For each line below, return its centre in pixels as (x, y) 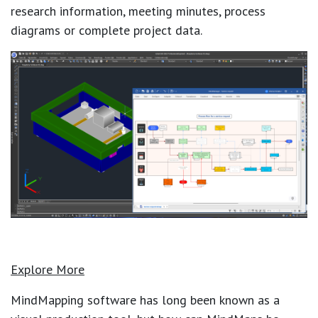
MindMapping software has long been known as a (145, 300)
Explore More (48, 269)
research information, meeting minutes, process (138, 11)
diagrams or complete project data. (106, 30)
